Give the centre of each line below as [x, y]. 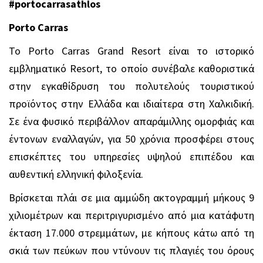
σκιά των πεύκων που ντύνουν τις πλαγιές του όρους [131, 251]
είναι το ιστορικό [212, 51]
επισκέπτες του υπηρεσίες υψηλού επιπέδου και [131, 157]
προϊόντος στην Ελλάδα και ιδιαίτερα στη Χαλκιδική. [131, 104]
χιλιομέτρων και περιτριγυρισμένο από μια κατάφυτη [131, 215]
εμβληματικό [38, 69]
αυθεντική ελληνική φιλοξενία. [76, 174]
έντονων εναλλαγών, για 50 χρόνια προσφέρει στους [131, 139]
